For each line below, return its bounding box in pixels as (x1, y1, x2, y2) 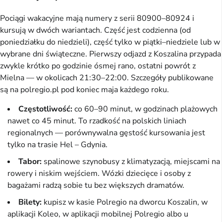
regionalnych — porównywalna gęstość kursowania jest (7, 127, 205, 138)
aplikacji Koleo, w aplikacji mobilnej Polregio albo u (7, 208, 188, 220)
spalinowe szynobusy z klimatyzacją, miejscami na (42, 156, 220, 167)
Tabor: (18, 156, 42, 167)
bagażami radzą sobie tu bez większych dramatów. (7, 179, 184, 191)
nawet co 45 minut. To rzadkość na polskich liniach (7, 115, 186, 126)
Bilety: (18, 196, 42, 208)
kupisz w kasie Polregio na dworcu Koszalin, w (42, 196, 208, 208)
